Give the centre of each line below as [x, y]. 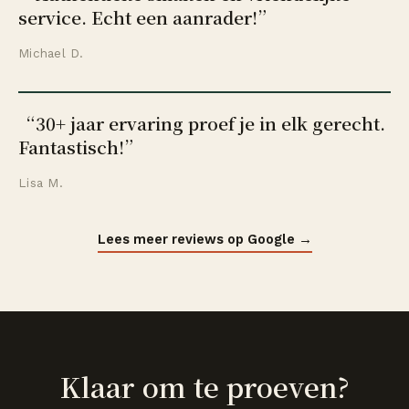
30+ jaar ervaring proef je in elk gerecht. [210, 123]
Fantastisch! [71, 147]
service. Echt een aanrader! [138, 17]
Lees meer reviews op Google [196, 240]
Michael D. [51, 53]
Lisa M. [41, 183]
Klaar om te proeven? [204, 386]
